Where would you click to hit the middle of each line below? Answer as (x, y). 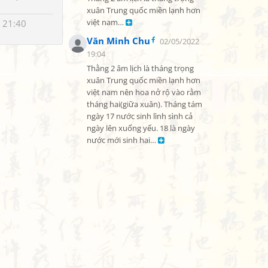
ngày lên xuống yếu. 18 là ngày (141, 128)
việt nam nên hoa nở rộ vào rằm (144, 92)
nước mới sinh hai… (122, 140)
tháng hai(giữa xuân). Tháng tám (144, 104)
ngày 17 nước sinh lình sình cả (140, 116)
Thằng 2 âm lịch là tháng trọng (140, 68)
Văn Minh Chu (118, 41)
